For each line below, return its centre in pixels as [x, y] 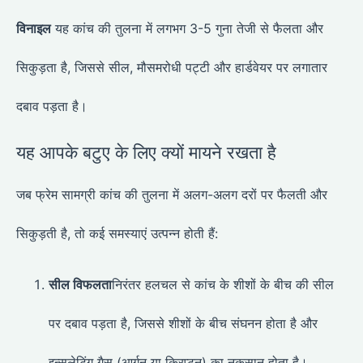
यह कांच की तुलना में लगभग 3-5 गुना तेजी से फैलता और [187, 29]
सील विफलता [80, 284]
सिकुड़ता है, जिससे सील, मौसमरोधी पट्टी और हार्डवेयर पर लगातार [172, 68]
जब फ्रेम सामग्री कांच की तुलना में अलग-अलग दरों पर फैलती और [172, 195]
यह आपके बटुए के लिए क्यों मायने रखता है [146, 153]
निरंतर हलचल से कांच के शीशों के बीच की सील [223, 284]
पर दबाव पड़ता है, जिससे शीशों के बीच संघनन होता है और [183, 323]
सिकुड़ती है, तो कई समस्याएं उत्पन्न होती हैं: [117, 234]
